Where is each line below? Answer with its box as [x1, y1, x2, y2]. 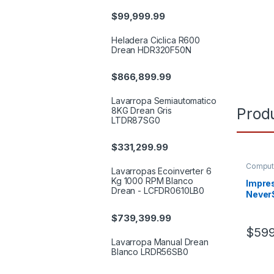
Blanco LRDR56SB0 [111, 246, 188, 257]
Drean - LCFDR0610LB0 [111, 185, 205, 196]
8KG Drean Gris [111, 105, 172, 116]
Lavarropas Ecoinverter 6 [111, 166, 212, 177]
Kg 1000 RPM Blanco [111, 176, 193, 187]
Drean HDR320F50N [111, 44, 191, 55]
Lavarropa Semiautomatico [111, 95, 217, 106]
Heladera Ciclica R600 [111, 34, 201, 45]
